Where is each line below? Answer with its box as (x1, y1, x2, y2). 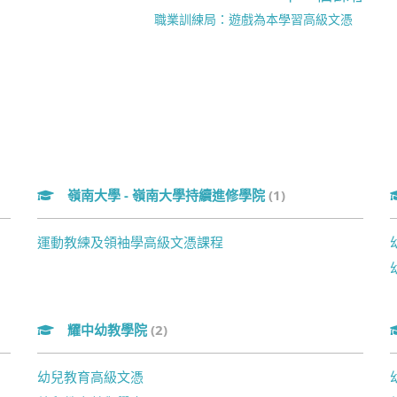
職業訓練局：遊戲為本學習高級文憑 (154, 11, 354, 27)
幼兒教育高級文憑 (36, 368, 144, 385)
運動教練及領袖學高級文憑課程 (36, 233, 223, 251)
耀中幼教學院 (66, 321, 151, 339)
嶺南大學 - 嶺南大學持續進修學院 (66, 186, 269, 204)
